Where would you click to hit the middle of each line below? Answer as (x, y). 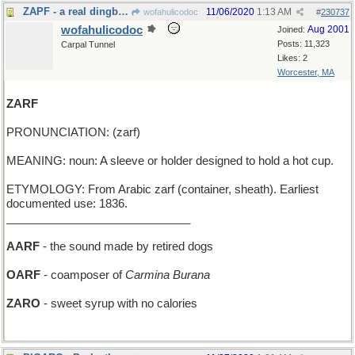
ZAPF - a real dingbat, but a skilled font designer (123, 11)
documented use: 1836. (67, 204)
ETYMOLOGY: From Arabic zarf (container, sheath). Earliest (162, 189)
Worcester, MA (306, 72)
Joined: (292, 29)
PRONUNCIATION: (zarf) (73, 132)
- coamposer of (83, 275)
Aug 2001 (328, 29)
